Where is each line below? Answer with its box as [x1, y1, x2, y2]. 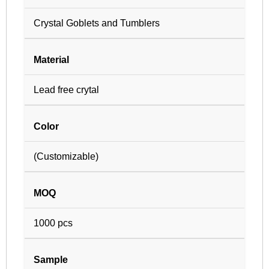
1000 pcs [34, 218, 73, 229]
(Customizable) [34, 151, 98, 162]
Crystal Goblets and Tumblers [34, 18, 160, 29]
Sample [34, 255, 68, 265]
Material [34, 55, 69, 65]
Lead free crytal [34, 85, 99, 95]
